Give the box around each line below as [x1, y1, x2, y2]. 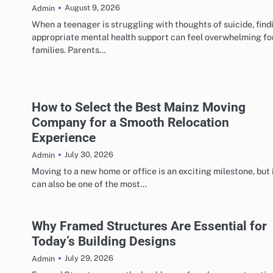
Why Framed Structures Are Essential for [32, 218, 267, 233]
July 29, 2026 [65, 253, 113, 263]
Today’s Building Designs [32, 233, 176, 249]
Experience [32, 129, 96, 145]
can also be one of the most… [32, 178, 147, 189]
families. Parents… [32, 44, 106, 55]
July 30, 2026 [65, 150, 113, 160]
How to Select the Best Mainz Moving [32, 99, 246, 115]
